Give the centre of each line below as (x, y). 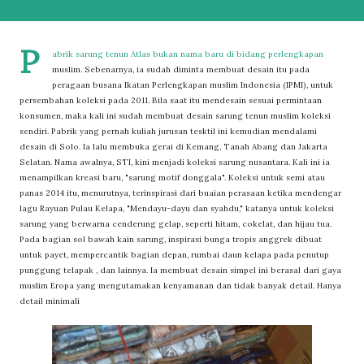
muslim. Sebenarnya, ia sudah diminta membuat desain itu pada (181, 69)
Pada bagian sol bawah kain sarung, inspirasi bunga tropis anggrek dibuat (171, 239)
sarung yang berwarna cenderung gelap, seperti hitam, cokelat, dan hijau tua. (175, 224)
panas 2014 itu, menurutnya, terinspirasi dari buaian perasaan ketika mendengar (180, 193)
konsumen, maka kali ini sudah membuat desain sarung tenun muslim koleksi (175, 116)
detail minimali (50, 301)
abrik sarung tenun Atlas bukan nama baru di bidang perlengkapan (188, 54)
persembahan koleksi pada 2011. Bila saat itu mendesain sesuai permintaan (171, 100)
